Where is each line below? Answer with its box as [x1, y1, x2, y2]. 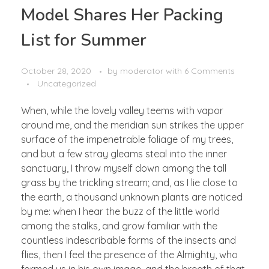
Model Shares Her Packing [21, 3, 223, 26]
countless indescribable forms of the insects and [21, 234, 236, 247]
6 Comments [184, 65, 235, 77]
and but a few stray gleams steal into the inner [21, 148, 227, 160]
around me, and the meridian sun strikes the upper [21, 119, 244, 131]
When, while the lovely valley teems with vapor [21, 104, 223, 117]
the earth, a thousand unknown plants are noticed [21, 191, 243, 204]
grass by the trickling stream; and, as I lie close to [21, 177, 238, 189]
